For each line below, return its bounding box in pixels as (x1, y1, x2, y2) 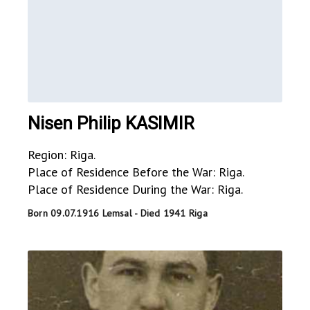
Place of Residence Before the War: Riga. (28, 164, 244, 181)
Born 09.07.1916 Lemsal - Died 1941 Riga (28, 207, 208, 220)
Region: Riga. (28, 147, 95, 163)
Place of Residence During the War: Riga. (28, 181, 243, 198)
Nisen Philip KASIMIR (28, 113, 194, 134)
